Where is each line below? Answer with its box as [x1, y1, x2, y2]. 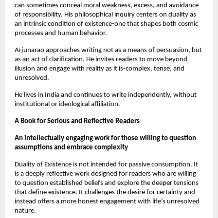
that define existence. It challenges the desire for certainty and [15, 188, 195, 196]
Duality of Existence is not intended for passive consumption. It [15, 161, 198, 168]
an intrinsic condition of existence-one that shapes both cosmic [15, 20, 198, 28]
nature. [15, 207, 36, 215]
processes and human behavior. [15, 29, 107, 37]
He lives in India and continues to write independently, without [15, 91, 197, 99]
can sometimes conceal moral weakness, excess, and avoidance [15, 1, 199, 9]
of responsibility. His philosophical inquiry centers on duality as [15, 11, 196, 18]
